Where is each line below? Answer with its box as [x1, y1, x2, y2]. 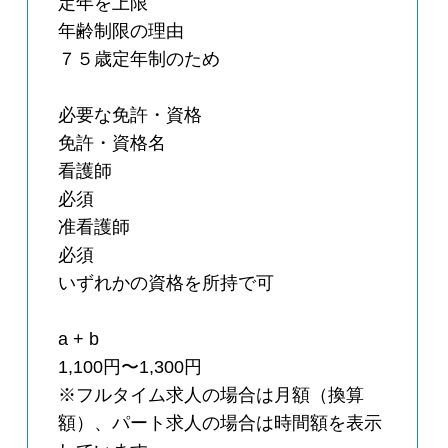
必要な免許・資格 [58, 105, 203, 126]
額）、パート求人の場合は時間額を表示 [58, 413, 383, 434]
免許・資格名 [58, 133, 167, 154]
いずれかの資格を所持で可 [58, 273, 275, 294]
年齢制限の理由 [58, 21, 185, 42]
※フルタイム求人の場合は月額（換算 [58, 385, 365, 406]
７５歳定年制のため [58, 49, 221, 70]
